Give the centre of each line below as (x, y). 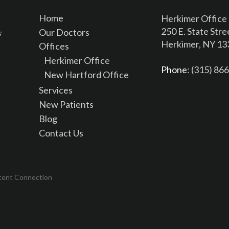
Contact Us (61, 133)
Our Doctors (64, 32)
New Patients (66, 104)
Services (56, 90)
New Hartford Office (86, 74)
